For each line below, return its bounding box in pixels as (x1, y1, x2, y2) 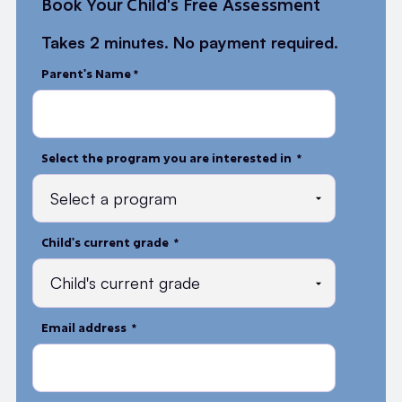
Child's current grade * (41, 235, 179, 250)
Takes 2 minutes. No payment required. (40, 31, 338, 52)
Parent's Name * (41, 66, 139, 81)
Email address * (41, 319, 137, 335)
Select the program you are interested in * (41, 150, 302, 165)
